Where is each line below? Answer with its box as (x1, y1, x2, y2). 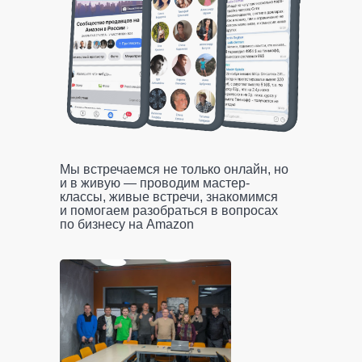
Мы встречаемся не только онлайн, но (60, 162, 288, 176)
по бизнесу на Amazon (60, 217, 194, 231)
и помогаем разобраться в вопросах (60, 204, 278, 217)
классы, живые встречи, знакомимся (60, 190, 278, 204)
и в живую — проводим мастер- (60, 176, 250, 190)
